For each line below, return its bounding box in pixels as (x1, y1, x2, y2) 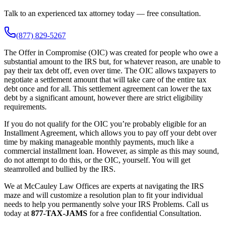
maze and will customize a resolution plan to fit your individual (4, 191, 203, 200)
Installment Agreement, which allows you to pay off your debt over (4, 129, 216, 138)
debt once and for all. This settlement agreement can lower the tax (4, 84, 211, 93)
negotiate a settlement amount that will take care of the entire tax (4, 75, 206, 84)
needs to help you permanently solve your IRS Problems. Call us (4, 200, 208, 209)
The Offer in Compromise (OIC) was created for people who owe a (4, 48, 218, 57)
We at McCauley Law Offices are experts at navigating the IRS (4, 182, 204, 191)
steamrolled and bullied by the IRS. (4, 165, 116, 174)
